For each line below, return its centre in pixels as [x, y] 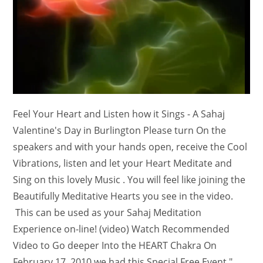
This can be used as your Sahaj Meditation [107, 213]
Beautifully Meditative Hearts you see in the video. [123, 196]
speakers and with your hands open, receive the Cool [130, 147]
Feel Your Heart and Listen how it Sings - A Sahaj [119, 114]
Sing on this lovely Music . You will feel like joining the [129, 180]
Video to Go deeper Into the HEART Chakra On [115, 246]
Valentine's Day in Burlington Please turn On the [120, 131]
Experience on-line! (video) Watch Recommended [122, 229]
